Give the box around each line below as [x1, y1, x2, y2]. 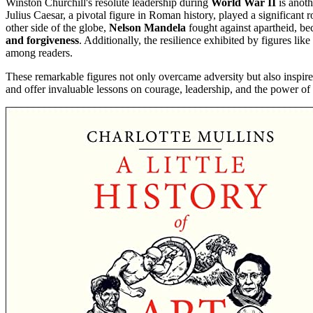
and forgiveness [6, 34, 79, 47]
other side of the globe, [6, 22, 109, 34]
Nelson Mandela [109, 22, 186, 34]
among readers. [6, 47, 73, 59]
